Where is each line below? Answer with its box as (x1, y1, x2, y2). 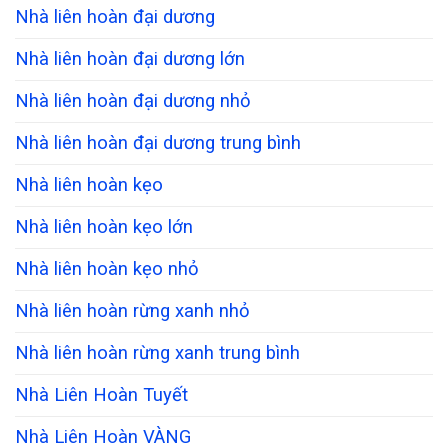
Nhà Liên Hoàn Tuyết (15, 384, 188, 407)
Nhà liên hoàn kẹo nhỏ (15, 258, 199, 281)
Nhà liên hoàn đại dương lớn (15, 48, 245, 71)
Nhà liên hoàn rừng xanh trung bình (15, 342, 300, 365)
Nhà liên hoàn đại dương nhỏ (15, 90, 251, 113)
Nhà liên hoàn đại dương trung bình (15, 132, 301, 155)
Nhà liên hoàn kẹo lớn (15, 216, 193, 239)
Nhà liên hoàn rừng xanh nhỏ (15, 300, 250, 323)
